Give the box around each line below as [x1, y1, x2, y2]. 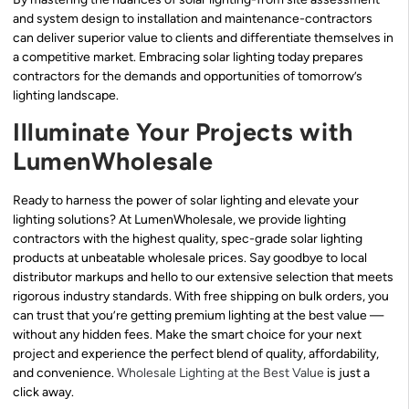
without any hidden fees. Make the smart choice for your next [13, 327, 362, 343]
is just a [324, 365, 370, 382]
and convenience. [13, 365, 117, 382]
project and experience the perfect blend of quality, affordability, [13, 346, 379, 362]
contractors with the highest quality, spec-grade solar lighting [13, 231, 362, 247]
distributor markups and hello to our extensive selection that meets [13, 269, 393, 286]
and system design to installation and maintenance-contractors [13, 10, 372, 26]
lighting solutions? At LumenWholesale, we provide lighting [13, 212, 346, 228]
